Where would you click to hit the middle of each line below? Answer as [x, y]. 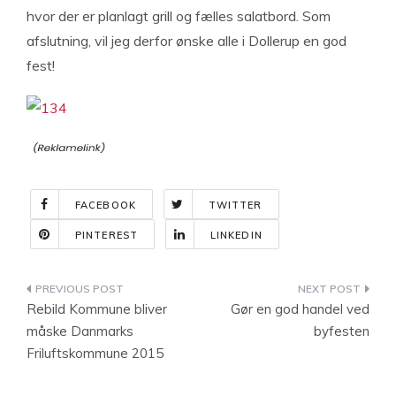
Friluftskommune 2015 [95, 353]
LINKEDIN [236, 235]
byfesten [342, 331]
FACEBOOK [106, 205]
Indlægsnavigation [124, 292]
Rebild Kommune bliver [97, 309]
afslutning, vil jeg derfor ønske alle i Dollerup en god [187, 41]
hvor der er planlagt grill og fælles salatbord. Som [179, 16]
